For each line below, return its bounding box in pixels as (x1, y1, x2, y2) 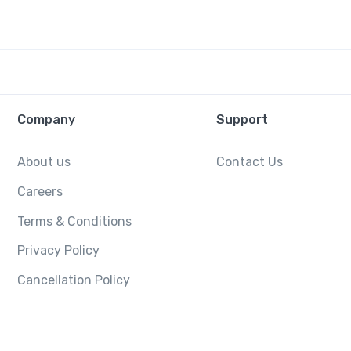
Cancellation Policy (17, 272, 131, 288)
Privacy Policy (17, 243, 100, 259)
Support (215, 111, 268, 127)
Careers (17, 183, 63, 199)
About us (17, 154, 71, 170)
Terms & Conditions (17, 213, 132, 229)
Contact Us (215, 154, 283, 170)
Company (17, 111, 76, 127)
